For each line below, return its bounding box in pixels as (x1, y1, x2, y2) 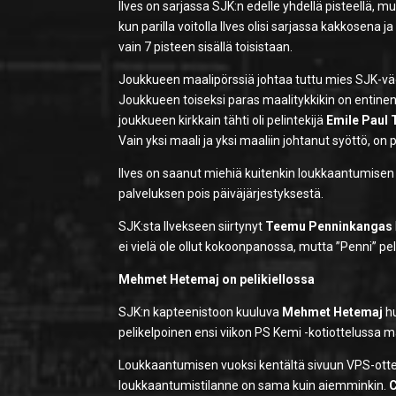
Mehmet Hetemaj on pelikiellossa (118, 272, 316, 287)
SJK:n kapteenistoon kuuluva (118, 305, 283, 320)
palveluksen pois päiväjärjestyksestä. (118, 187, 324, 202)
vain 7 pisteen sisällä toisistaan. (118, 40, 293, 55)
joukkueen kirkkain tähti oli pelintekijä (118, 113, 327, 128)
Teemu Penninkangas (265, 219, 393, 234)
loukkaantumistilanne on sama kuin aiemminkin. (118, 378, 390, 393)
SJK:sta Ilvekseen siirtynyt (118, 219, 266, 234)
